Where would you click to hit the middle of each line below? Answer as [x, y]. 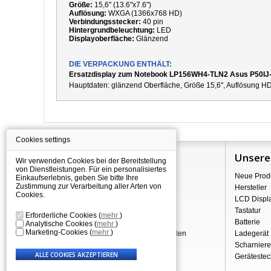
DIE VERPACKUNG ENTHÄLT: [120, 64]
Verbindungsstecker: [105, 22]
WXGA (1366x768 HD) [144, 13]
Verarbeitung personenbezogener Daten [120, 233]
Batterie [247, 222]
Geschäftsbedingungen [92, 222]
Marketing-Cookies [57, 232]
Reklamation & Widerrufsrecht [102, 211]
